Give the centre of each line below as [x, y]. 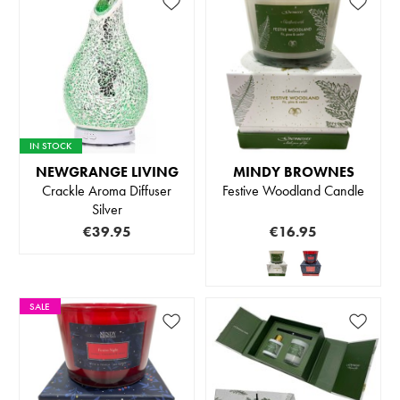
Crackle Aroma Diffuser [107, 191]
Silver [107, 210]
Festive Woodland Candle [293, 191]
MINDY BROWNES [293, 172]
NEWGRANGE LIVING [107, 172]
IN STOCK [51, 146]
